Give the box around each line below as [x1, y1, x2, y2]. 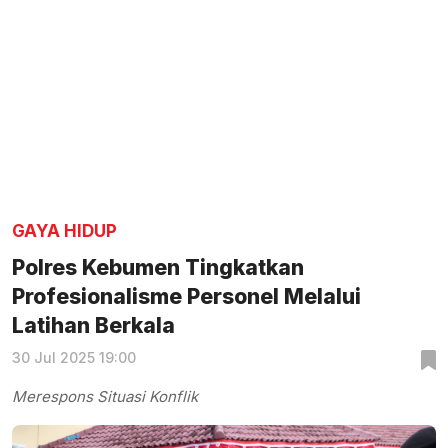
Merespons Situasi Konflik [12, 386, 198, 406]
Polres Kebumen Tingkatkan [12, 255, 304, 281]
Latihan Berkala [12, 313, 175, 339]
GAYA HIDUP [12, 221, 117, 242]
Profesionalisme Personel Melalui [12, 284, 361, 310]
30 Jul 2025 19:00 [12, 349, 136, 367]
